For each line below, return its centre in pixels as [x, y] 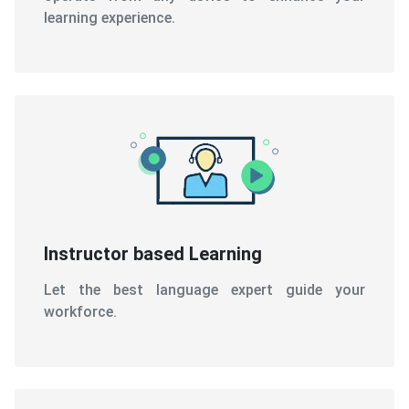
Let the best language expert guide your [204, 289]
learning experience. [110, 17]
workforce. [80, 311]
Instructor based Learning [153, 253]
